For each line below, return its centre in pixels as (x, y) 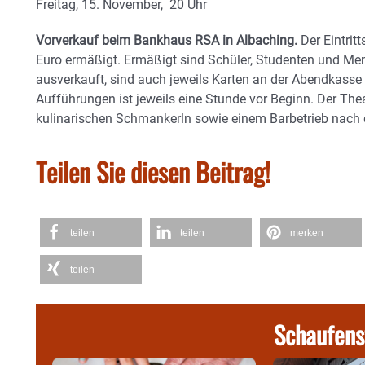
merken (307, 233)
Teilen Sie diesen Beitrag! (153, 172)
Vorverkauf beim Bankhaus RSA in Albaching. (167, 41)
